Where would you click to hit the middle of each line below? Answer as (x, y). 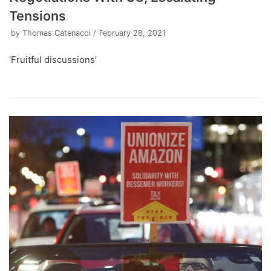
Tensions (38, 16)
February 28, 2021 (132, 33)
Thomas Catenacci (56, 33)
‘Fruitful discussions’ (53, 60)
